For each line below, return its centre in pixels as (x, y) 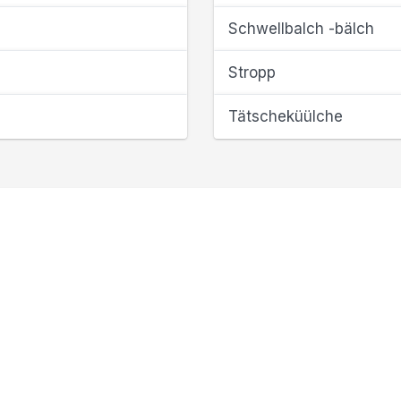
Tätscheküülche (286, 116)
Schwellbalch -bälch (301, 29)
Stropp (252, 73)
